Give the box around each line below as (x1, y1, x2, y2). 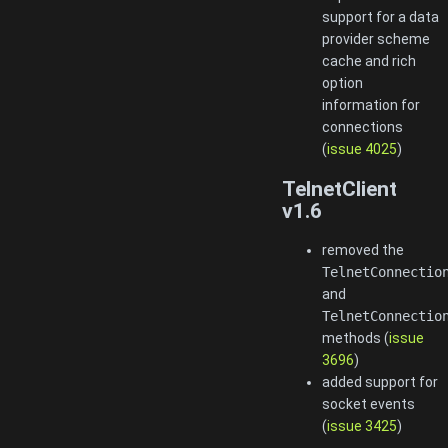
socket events (322, 396, 415, 413)
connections (322, 119, 403, 136)
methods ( (322, 330, 389, 347)
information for (322, 97, 420, 114)
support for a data (322, 9, 439, 26)
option (322, 75, 363, 92)
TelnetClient (282, 176, 397, 201)
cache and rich (322, 53, 416, 70)
